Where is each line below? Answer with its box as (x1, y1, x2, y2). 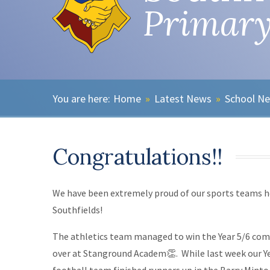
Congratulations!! (52, 143, 222, 171)
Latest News (154, 92, 212, 105)
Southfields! (52, 204, 106, 216)
